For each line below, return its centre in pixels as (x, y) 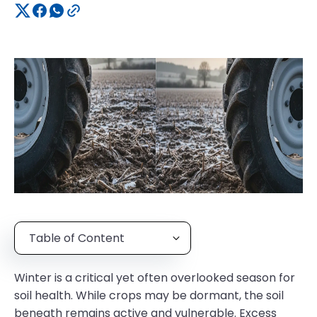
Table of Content (77, 238)
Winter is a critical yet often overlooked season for (155, 278)
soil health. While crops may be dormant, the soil (149, 295)
